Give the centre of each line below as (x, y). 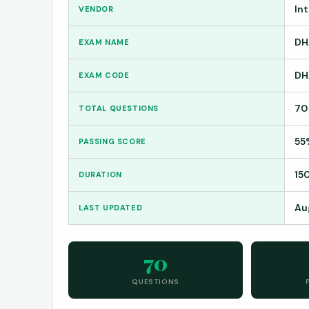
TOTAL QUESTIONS (119, 108)
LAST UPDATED (111, 207)
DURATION (100, 174)
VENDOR (96, 9)
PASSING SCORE (112, 141)
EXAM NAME (104, 42)
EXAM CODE (104, 75)
